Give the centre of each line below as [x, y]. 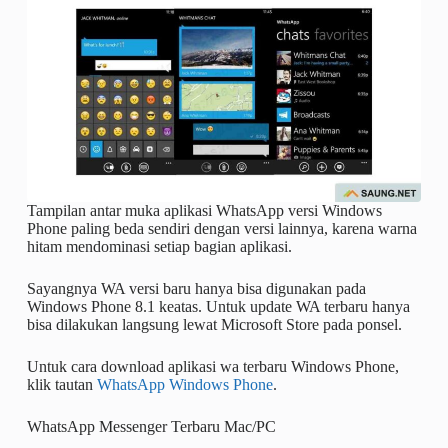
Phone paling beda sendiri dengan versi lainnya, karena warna [221, 229]
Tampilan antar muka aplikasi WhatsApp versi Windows [204, 211]
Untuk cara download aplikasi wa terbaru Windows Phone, [212, 367]
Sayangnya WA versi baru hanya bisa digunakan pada [196, 289]
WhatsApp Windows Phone [184, 385]
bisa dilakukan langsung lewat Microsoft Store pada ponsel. [214, 325]
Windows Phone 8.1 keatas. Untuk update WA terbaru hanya [218, 307]
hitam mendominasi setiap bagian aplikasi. [159, 247]
